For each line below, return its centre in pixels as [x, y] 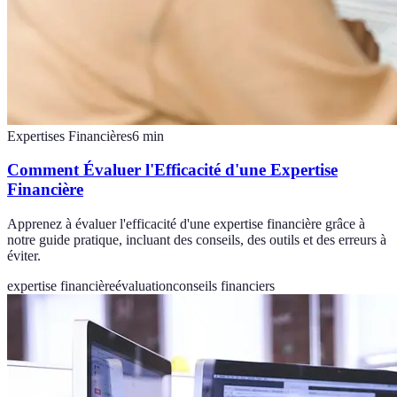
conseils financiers [224, 286]
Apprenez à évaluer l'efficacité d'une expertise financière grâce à [186, 224]
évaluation [144, 286]
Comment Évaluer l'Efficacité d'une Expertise [172, 170]
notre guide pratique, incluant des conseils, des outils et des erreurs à [197, 240]
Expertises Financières [70, 136]
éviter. [24, 256]
